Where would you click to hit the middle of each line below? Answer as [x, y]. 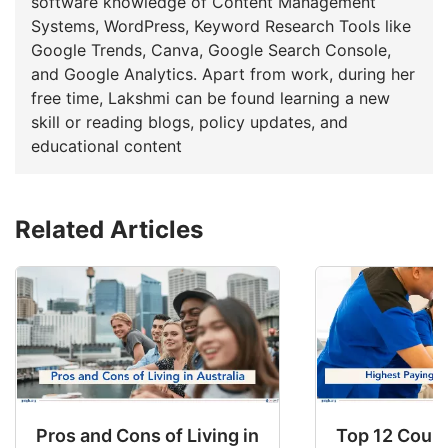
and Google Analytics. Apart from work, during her [116, 73]
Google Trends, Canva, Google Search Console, [211, 49]
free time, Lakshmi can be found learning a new [210, 97]
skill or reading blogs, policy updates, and [189, 121]
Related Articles [109, 229]
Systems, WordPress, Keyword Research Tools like [221, 25]
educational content [106, 145]
